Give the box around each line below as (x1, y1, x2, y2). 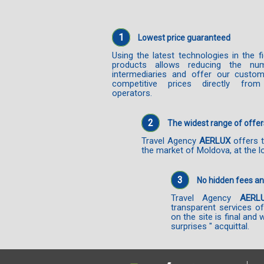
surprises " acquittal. (170, 220, 249, 232)
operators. (111, 87, 152, 98)
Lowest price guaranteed (137, 32, 230, 42)
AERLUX (199, 135, 230, 146)
